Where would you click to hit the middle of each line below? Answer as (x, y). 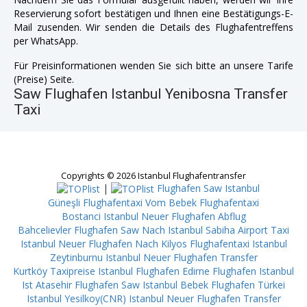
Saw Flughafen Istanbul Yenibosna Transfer (151, 94)
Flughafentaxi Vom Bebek (140, 203)
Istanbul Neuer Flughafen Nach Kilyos (103, 244)
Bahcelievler (45, 230)
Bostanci (81, 217)
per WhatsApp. (46, 40)
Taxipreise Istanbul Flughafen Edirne (130, 271)
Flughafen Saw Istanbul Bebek (142, 285)
